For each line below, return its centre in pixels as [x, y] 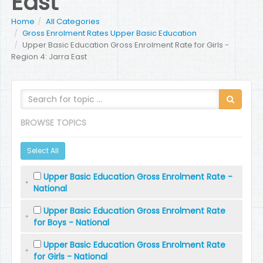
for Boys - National [72, 222]
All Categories [73, 21]
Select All [43, 151]
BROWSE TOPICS [54, 123]
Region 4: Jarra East [49, 57]
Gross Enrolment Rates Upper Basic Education [110, 33]
